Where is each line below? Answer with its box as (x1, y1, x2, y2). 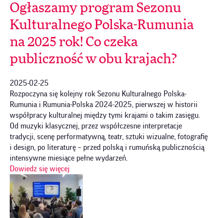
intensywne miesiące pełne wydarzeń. (10, 154, 127, 162)
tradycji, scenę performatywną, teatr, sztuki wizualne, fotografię (10, 132, 208, 141)
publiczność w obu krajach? (10, 52, 177, 66)
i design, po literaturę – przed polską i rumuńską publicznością (10, 143, 204, 151)
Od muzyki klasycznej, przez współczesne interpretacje (10, 122, 182, 130)
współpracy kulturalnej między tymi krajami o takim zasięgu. (10, 111, 200, 119)
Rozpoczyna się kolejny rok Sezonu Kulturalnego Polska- (10, 90, 186, 98)
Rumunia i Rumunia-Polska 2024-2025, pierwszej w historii (10, 100, 198, 109)
